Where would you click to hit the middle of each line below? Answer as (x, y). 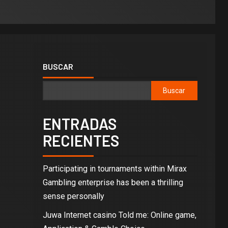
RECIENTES (81, 140)
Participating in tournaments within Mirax (115, 169)
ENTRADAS (79, 124)
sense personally (73, 196)
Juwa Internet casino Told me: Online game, (119, 215)
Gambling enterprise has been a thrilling (113, 182)
